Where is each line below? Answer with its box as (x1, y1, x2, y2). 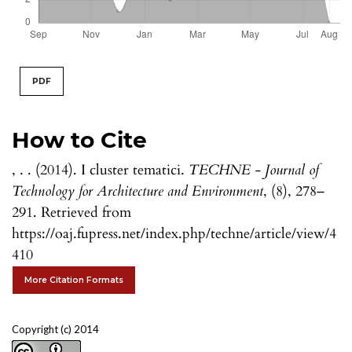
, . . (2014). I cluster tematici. (12, 160, 189, 181)
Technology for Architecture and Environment (12, 181, 263, 202)
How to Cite (12, 126, 147, 154)
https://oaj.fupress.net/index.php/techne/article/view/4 (12, 224, 336, 244)
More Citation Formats (24, 275, 123, 286)
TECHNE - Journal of (189, 160, 319, 181)
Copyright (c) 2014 (12, 323, 99, 336)
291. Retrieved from (12, 203, 131, 223)
